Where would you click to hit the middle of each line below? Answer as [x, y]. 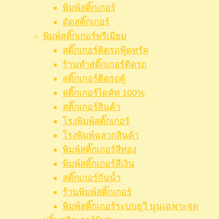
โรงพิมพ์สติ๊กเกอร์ [96, 121]
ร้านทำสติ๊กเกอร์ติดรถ [105, 65]
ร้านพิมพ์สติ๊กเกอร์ [97, 192]
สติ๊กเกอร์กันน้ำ [92, 178]
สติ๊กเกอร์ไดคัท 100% [104, 93]
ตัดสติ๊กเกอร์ [86, 22]
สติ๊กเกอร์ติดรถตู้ [94, 79]
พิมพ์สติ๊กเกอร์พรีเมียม [85, 36]
